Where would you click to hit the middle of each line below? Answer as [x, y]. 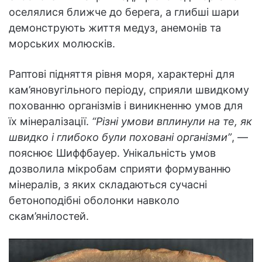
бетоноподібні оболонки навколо [94, 200]
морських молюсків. [62, 43]
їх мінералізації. [50, 121]
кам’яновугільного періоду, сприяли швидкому [129, 89]
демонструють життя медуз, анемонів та [115, 27]
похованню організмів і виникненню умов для [126, 105]
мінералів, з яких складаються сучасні [108, 184]
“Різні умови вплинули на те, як [172, 121]
